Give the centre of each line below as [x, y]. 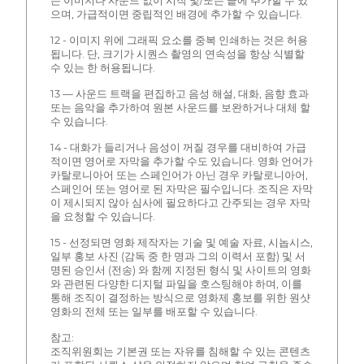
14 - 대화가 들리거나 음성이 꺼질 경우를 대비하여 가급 [178, 148]
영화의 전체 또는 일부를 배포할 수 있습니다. [154, 312]
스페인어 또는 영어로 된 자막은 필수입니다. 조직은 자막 [181, 189]
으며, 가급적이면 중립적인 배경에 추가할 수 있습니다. [176, 15]
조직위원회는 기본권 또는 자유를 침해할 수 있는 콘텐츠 [180, 352]
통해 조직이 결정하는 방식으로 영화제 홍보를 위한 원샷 [180, 298]
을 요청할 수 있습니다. [102, 217]
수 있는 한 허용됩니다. [102, 68]
